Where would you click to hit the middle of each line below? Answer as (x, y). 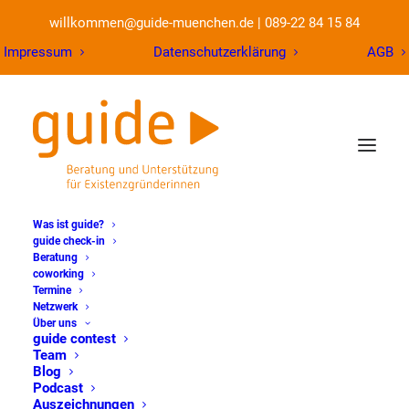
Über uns (55, 323)
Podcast (58, 388)
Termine (52, 290)
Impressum (38, 52)
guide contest (74, 339)
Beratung (55, 257)
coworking (58, 274)
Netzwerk (55, 307)
